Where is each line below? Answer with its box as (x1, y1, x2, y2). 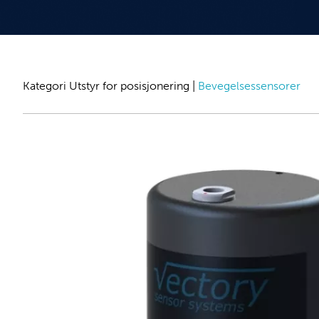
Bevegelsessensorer (198, 79, 300, 93)
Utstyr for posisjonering (69, 79, 189, 93)
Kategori (23, 79, 69, 93)
